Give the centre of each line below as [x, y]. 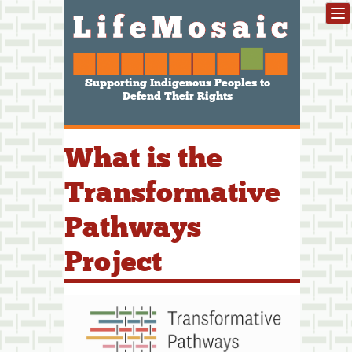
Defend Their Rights [178, 96]
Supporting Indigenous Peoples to [178, 82]
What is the [143, 158]
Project [113, 261]
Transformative [172, 192]
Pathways [133, 227]
